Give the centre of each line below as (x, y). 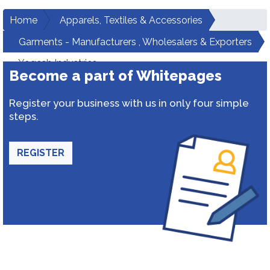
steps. (24, 116)
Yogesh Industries (58, 63)
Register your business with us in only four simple (129, 103)
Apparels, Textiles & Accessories (131, 20)
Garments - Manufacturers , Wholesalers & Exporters (135, 42)
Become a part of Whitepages (115, 76)
